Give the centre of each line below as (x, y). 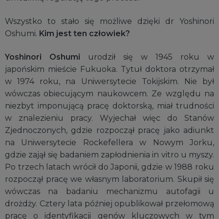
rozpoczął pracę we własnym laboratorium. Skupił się (109, 179)
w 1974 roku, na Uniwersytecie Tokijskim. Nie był (109, 81)
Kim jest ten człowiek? (85, 33)
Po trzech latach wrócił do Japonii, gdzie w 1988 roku (109, 167)
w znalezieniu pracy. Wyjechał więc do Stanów (109, 118)
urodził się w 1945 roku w (147, 57)
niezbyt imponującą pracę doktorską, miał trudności (109, 106)
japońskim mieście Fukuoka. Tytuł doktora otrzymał (109, 69)
